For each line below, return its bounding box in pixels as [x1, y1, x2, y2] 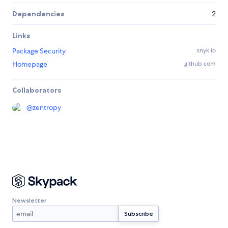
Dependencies [12, 9, 64, 19]
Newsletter [12, 196, 46, 204]
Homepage [12, 60, 47, 69]
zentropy [33, 103, 61, 112]
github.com [184, 60, 216, 68]
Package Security [12, 46, 66, 56]
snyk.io [197, 46, 216, 55]
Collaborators [12, 85, 61, 95]
